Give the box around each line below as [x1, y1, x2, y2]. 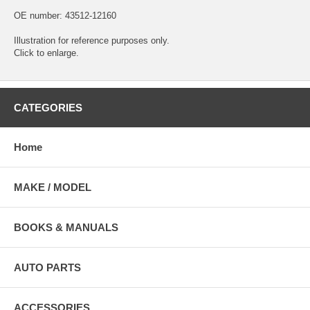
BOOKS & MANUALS [14, 221, 118, 234]
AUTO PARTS [14, 262, 81, 274]
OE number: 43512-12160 [14, 10, 116, 21]
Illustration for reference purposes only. [14, 35, 170, 46]
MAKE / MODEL [14, 181, 91, 194]
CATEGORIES [14, 102, 82, 114]
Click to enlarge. [14, 48, 79, 59]
